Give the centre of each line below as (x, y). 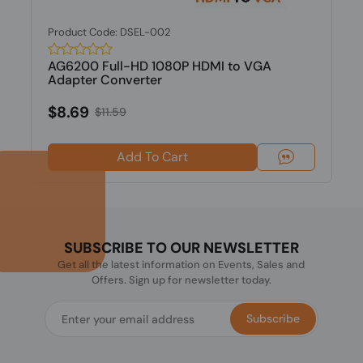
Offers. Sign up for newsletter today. (181, 280)
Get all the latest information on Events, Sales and (181, 265)
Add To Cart (152, 157)
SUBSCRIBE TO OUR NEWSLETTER (181, 248)
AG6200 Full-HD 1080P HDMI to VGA (159, 66)
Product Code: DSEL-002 (109, 32)
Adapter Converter (105, 80)
